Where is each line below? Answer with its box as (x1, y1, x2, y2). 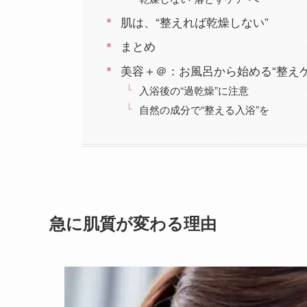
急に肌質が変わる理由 (49, 210, 217, 234)
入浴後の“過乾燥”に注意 (138, 82, 249, 98)
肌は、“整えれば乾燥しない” (120, 12, 269, 30)
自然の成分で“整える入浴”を (138, 101, 269, 117)
